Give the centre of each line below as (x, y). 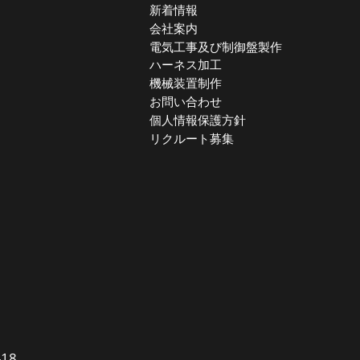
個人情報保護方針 (198, 119)
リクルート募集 (192, 138)
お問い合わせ (186, 102)
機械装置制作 (186, 83)
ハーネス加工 (186, 65)
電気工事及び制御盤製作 (216, 46)
